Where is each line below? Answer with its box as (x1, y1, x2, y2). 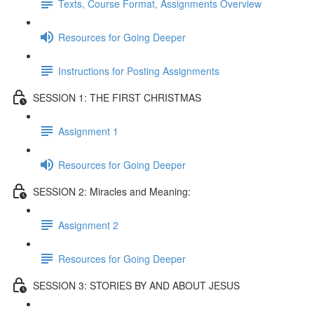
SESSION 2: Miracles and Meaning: (33, 184, 191, 198)
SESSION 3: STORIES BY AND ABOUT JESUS (33, 278, 240, 292)
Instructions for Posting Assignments (58, 63, 219, 78)
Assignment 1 (58, 123, 118, 138)
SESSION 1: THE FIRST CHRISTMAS (33, 90, 201, 104)
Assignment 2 (58, 217, 118, 232)
